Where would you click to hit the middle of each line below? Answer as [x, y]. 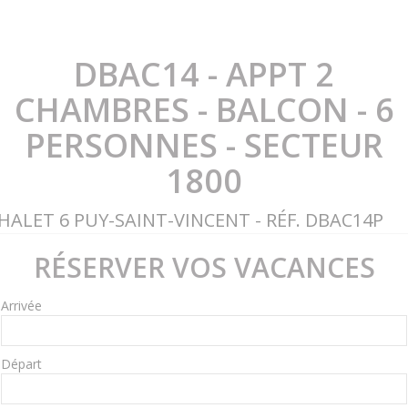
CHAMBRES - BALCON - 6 [204, 110]
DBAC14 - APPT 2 [204, 74]
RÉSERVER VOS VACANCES [204, 267]
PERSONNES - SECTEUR [204, 145]
